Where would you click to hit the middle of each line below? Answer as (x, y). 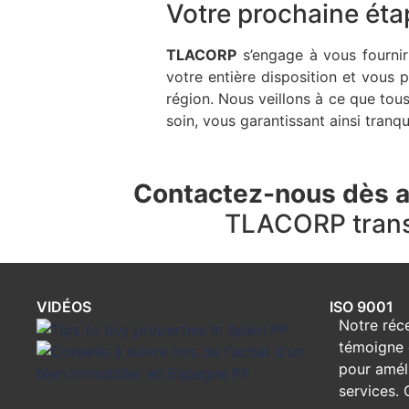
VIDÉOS (64, 307)
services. (371, 391)
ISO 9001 (362, 307)
